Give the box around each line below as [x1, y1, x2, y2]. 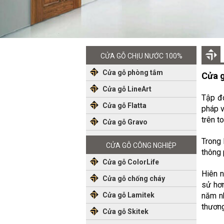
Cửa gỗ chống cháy [102, 174, 165, 182]
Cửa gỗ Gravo [102, 118, 147, 126]
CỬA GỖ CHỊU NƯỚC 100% [100, 52, 182, 60]
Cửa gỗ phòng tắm [102, 68, 163, 76]
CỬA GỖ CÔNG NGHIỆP [106, 141, 176, 149]
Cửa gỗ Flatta [102, 101, 146, 109]
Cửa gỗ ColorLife [102, 158, 159, 166]
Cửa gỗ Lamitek [102, 191, 154, 199]
